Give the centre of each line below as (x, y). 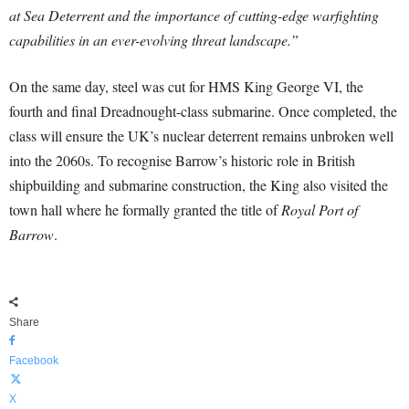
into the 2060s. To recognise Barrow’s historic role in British (182, 161)
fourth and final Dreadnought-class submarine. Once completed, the (203, 111)
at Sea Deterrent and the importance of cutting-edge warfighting (194, 16)
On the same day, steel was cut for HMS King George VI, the (186, 87)
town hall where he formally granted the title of (145, 210)
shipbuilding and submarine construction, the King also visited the (199, 185)
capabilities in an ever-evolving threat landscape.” (154, 40)
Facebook (34, 361)
